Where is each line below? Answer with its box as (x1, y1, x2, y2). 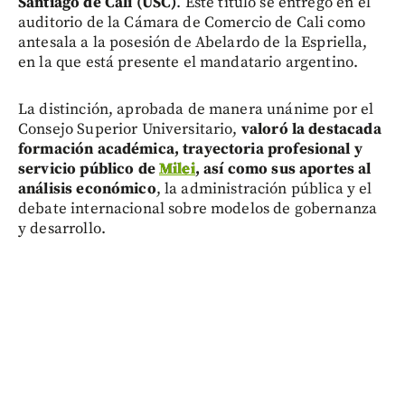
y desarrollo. (18, 219, 106, 240)
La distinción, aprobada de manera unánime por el (18, 99, 374, 120)
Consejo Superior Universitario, (18, 119, 241, 140)
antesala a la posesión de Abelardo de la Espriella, (18, 33, 368, 53)
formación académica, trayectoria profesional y (18, 139, 363, 160)
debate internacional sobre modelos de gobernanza (18, 199, 378, 220)
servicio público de (18, 159, 159, 180)
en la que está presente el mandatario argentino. (18, 52, 359, 73)
